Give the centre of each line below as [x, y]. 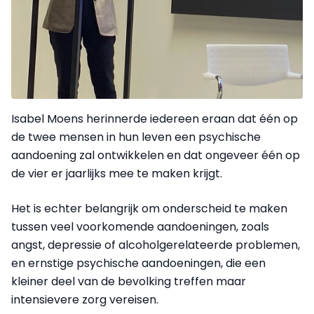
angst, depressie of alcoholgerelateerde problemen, [156, 245]
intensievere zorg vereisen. [85, 300]
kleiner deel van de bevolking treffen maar [129, 281]
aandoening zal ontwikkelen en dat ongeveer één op [156, 155]
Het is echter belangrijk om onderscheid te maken [149, 209]
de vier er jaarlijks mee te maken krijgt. [117, 173]
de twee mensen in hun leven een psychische [136, 137]
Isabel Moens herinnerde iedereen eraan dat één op [155, 119]
